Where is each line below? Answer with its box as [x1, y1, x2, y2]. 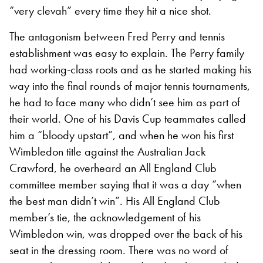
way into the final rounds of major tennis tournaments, [9, 77, 250, 93]
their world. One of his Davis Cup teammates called [9, 110, 246, 126]
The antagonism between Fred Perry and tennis [9, 28, 225, 44]
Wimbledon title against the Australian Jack [9, 143, 205, 159]
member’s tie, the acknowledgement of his [9, 209, 201, 225]
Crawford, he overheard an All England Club [9, 160, 217, 176]
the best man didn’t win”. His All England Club [9, 193, 220, 208]
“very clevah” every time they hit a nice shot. [9, 2, 211, 18]
